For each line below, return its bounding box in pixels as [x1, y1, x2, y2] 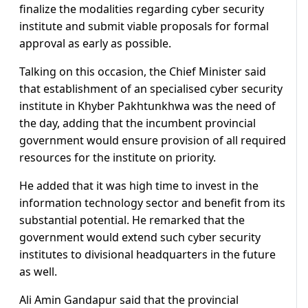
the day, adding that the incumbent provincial [19, 115, 256, 131]
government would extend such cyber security [19, 230, 261, 245]
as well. [19, 264, 57, 280]
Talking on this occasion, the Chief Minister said [19, 64, 266, 80]
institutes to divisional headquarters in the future [19, 247, 276, 263]
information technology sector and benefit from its [19, 195, 285, 211]
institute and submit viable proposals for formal [19, 19, 269, 34]
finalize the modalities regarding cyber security [19, 1, 264, 17]
